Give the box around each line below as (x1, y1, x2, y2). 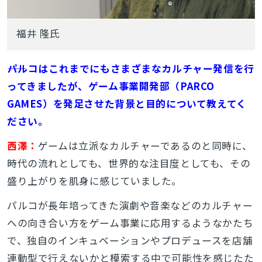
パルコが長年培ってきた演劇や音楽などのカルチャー (6, 198, 253, 212)
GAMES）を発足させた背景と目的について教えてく (6, 96, 247, 111)
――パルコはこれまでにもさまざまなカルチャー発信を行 (6, 61, 254, 75)
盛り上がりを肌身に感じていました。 (6, 173, 182, 188)
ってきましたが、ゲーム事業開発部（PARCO (6, 78, 215, 93)
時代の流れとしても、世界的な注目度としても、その (6, 156, 251, 170)
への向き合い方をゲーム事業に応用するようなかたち (6, 215, 254, 230)
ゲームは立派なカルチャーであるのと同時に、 (37, 138, 253, 153)
